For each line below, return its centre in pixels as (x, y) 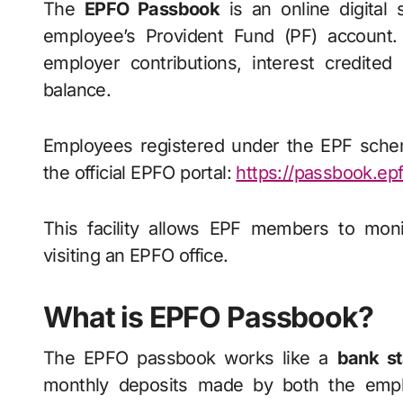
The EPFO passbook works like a (190, 358)
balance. (77, 90)
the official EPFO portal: (140, 173)
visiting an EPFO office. (136, 255)
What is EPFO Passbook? (208, 317)
